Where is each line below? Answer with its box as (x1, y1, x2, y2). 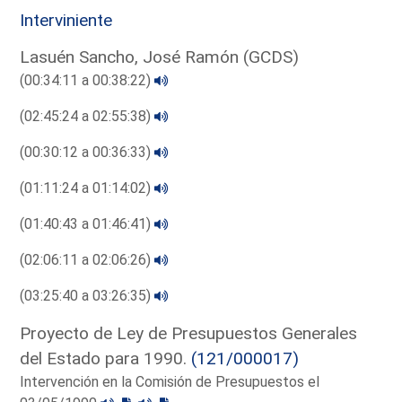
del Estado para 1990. (20, 347, 192, 369)
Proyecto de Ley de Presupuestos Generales (20, 322, 358, 344)
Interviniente (20, 9, 113, 31)
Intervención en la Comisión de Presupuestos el (20, 372, 320, 390)
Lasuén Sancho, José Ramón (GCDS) (20, 46, 300, 67)
